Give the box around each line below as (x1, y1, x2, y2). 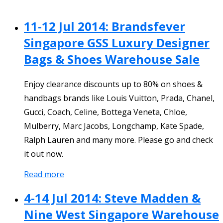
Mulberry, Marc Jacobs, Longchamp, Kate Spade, (24, 120, 204, 132)
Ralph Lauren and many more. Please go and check (24, 134, 213, 146)
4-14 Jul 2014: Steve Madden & (24, 190, 201, 207)
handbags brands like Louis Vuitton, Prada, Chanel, (24, 93, 215, 104)
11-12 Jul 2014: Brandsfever (24, 18, 185, 35)
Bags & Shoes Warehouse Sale (24, 51, 200, 68)
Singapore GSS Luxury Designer (24, 34, 210, 51)
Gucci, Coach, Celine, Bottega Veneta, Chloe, (24, 107, 187, 118)
